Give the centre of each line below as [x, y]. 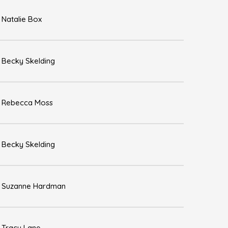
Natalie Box [22, 19]
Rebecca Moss [27, 103]
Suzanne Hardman [34, 186]
